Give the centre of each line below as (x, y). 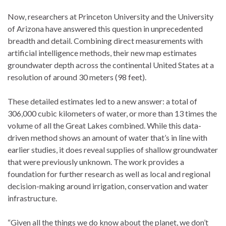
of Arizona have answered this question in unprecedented (105, 28)
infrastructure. (32, 198)
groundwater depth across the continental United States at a (111, 65)
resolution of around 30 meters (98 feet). (77, 77)
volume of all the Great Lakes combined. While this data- (104, 125)
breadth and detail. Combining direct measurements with (105, 40)
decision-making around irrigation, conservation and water (108, 186)
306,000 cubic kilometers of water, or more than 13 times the (112, 113)
